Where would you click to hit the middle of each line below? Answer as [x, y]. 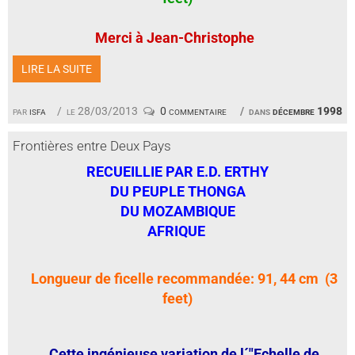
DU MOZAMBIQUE [177, 211]
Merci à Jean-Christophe [174, 38]
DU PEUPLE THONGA [177, 191]
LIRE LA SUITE [57, 69]
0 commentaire [193, 111]
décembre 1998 [307, 111]
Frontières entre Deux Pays [92, 145]
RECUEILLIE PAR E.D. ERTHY [177, 171]
